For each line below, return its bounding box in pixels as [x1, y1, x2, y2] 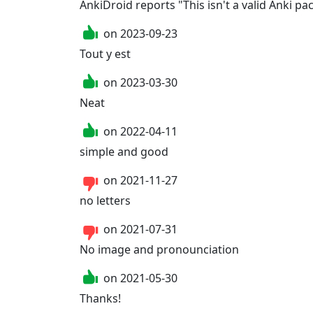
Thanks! [80, 290, 121, 306]
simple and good [80, 143, 168, 159]
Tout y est [80, 45, 131, 61]
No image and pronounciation [80, 241, 239, 257]
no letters [80, 192, 131, 208]
